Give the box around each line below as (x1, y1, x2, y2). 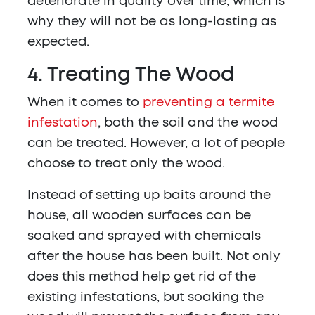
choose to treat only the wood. (27, 157, 225, 171)
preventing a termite (143, 96, 274, 110)
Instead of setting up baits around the (27, 189, 271, 202)
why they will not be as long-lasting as (27, 15, 276, 29)
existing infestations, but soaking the (27, 291, 264, 304)
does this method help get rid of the (27, 271, 256, 284)
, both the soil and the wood (98, 117, 278, 130)
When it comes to (27, 96, 143, 110)
